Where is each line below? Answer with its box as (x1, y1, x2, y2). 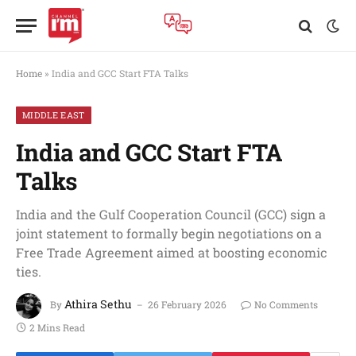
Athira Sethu (64, 296, 132, 312)
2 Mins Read (29, 321, 85, 334)
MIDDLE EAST (22, 109, 85, 121)
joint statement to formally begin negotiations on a (16, 225, 322, 242)
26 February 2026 (148, 298, 226, 311)
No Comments (254, 298, 318, 311)
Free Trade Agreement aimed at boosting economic (16, 244, 327, 261)
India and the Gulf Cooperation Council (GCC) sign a (16, 206, 326, 222)
